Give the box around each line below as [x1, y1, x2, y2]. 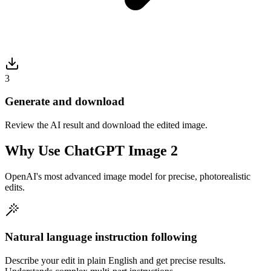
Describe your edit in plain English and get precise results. [5, 255, 226, 266]
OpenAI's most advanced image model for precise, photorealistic [5, 171, 250, 181]
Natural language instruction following [5, 230, 197, 244]
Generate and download [5, 95, 125, 108]
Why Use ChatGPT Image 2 [5, 142, 178, 158]
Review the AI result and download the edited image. [5, 119, 207, 130]
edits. [5, 181, 25, 192]
